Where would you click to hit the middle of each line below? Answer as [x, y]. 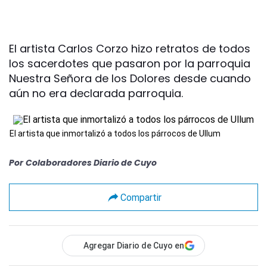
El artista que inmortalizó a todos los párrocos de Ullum [115, 133]
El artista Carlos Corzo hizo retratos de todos [130, 49]
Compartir [141, 197]
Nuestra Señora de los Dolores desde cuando [130, 78]
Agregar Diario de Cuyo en [134, 246]
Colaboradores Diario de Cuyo [91, 163]
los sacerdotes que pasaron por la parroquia [130, 63]
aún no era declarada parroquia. [96, 93]
